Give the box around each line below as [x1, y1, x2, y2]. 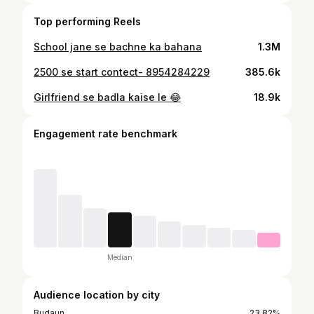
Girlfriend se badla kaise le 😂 [34, 91, 181, 103]
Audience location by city [34, 289, 160, 301]
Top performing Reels [34, 15, 141, 27]
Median [107, 253, 132, 261]
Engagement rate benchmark [34, 128, 177, 139]
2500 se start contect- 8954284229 [34, 66, 210, 78]
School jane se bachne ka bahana [34, 41, 202, 53]
